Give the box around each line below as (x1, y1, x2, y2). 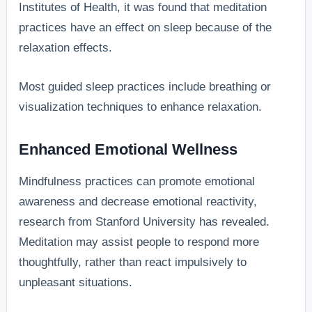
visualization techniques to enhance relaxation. (19, 100, 263, 114)
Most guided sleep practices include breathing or (19, 80, 272, 94)
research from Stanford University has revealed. (19, 214, 270, 228)
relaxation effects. (19, 40, 113, 54)
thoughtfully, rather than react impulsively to (19, 255, 247, 269)
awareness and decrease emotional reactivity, (19, 194, 258, 208)
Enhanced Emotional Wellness (19, 141, 238, 159)
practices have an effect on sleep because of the (19, 20, 272, 34)
